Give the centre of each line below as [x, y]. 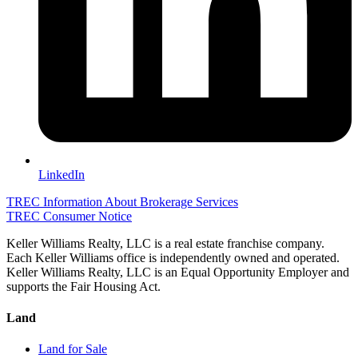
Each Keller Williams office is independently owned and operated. [173, 257]
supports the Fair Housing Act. [84, 286]
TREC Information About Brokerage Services [122, 201]
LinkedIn [62, 174]
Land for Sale [73, 349]
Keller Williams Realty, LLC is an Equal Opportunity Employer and [178, 272]
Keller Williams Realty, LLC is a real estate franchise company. [165, 243]
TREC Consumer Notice [69, 216]
